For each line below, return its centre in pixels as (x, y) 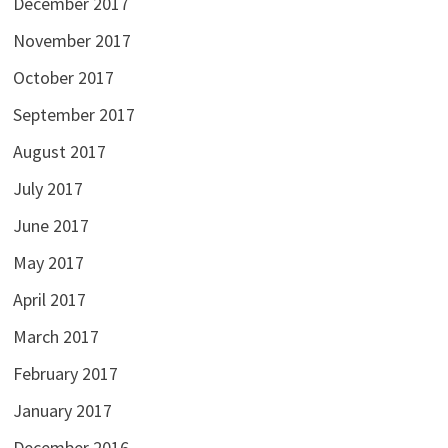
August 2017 (59, 152)
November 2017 (71, 41)
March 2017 (55, 337)
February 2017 (65, 374)
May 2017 (48, 263)
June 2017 (50, 226)
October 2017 (63, 78)
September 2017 (73, 115)
